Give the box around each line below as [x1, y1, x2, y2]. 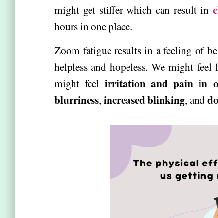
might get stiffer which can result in [54, 2, 213, 17]
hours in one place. [54, 19, 132, 33]
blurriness [54, 92, 99, 107]
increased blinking [104, 92, 185, 107]
